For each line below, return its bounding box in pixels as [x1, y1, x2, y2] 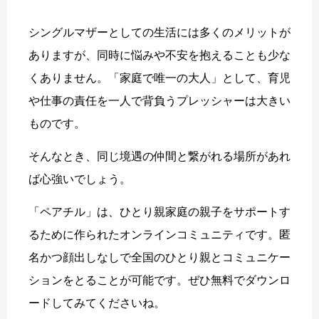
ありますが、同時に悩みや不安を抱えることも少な [28, 48, 291, 61]
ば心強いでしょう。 [28, 172, 131, 185]
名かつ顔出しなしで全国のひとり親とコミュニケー [28, 251, 291, 263]
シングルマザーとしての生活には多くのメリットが [28, 26, 291, 38]
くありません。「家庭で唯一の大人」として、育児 [28, 71, 291, 84]
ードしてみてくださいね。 [28, 296, 165, 309]
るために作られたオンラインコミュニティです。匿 [28, 228, 291, 241]
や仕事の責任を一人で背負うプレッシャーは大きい [28, 94, 291, 107]
